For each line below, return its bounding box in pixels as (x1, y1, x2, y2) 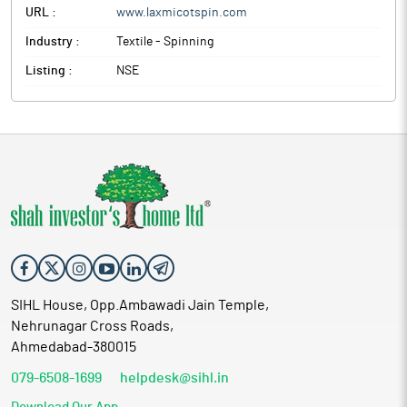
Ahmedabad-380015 (11, 340, 136, 354)
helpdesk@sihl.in (120, 371, 229, 385)
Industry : (25, 35, 80, 48)
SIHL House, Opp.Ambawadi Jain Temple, (11, 298, 269, 313)
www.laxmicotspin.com (116, 6, 247, 19)
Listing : (25, 65, 73, 77)
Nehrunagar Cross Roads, (11, 319, 174, 333)
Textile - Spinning (116, 35, 213, 48)
